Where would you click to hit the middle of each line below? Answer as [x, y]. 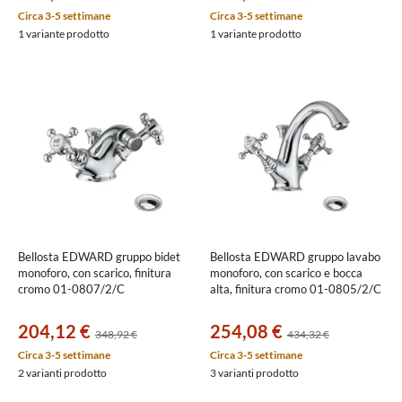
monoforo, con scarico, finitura [95, 273]
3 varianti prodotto [254, 373]
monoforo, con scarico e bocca [286, 273]
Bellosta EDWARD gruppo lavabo [295, 257]
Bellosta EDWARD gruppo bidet [99, 257]
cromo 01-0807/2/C [71, 289]
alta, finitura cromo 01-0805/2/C [296, 289]
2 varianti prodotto [62, 373]
